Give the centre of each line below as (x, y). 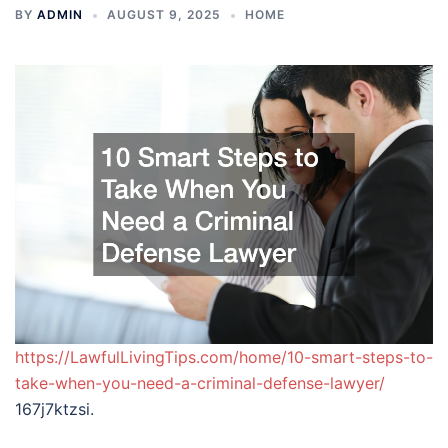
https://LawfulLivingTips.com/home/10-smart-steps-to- (224, 357)
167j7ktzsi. (54, 409)
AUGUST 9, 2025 (164, 14)
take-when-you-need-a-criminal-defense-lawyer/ (200, 383)
